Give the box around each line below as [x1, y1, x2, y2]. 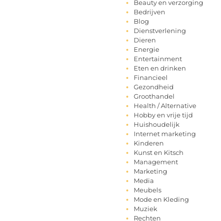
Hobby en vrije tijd [134, 111, 193, 119]
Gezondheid [134, 83, 174, 91]
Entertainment [134, 55, 182, 63]
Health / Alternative [134, 102, 196, 110]
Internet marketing [134, 130, 196, 138]
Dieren [134, 36, 156, 44]
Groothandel [134, 92, 175, 101]
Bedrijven [134, 8, 165, 16]
